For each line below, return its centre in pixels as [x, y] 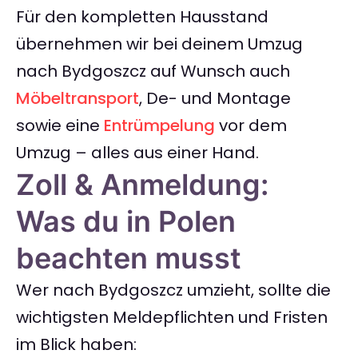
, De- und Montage [215, 99]
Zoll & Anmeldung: [142, 185]
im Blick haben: [76, 345]
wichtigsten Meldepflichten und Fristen [172, 318]
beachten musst [129, 259]
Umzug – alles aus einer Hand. [137, 153]
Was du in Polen [126, 222]
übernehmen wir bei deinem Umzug [159, 44]
